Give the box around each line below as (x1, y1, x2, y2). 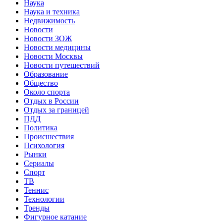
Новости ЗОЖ (24, 34, 72, 43)
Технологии (24, 195, 64, 204)
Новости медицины (24, 43, 91, 52)
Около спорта (24, 88, 70, 97)
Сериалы (24, 159, 54, 168)
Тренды (24, 204, 50, 213)
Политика (24, 123, 57, 132)
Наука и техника (24, 7, 80, 16)
